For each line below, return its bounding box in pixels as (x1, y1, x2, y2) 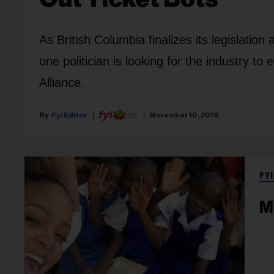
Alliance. (39, 76, 84, 90)
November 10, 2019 (150, 111, 218, 119)
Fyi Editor (51, 111, 87, 119)
